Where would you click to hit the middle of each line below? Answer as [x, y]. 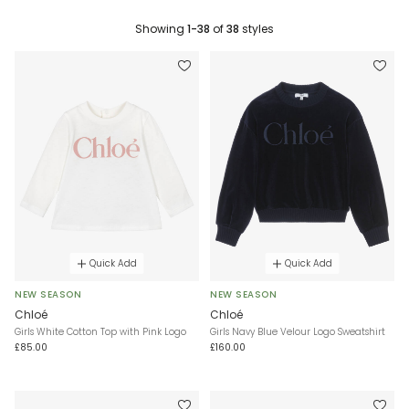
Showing [161, 28]
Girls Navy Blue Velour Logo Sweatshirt [298, 332]
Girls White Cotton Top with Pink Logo [100, 332]
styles [257, 28]
